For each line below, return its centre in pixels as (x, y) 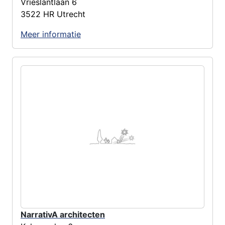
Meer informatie (51, 34)
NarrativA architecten (63, 215)
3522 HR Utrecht (53, 14)
